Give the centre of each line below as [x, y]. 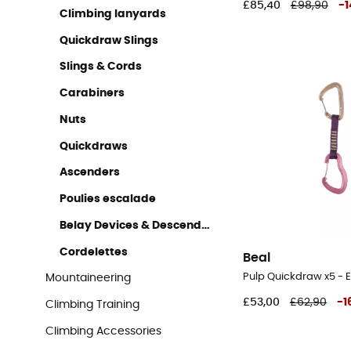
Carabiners [92, 94]
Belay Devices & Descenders [206, 225]
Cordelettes [94, 252]
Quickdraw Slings [109, 40]
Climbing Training [93, 305]
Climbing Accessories [104, 331]
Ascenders [90, 173]
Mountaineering [89, 279]
